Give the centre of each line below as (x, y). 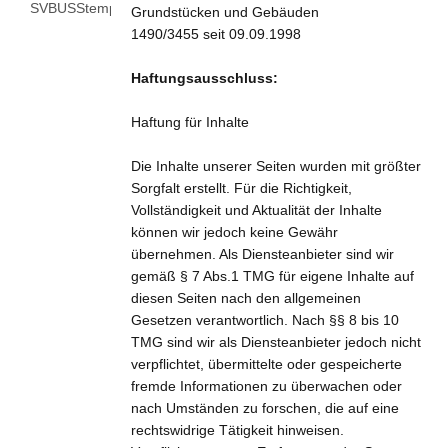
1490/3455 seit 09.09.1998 (215, 33)
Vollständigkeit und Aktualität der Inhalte (256, 209)
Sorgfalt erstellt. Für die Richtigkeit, (241, 187)
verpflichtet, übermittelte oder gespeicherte (266, 363)
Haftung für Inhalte (189, 121)
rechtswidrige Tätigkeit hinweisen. (237, 429)
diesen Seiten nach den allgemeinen (245, 297)
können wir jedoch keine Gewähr (234, 231)
